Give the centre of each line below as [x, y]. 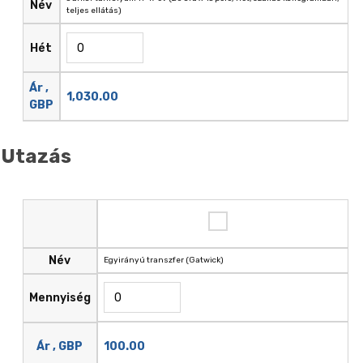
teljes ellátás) [94, 11]
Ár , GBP [60, 347]
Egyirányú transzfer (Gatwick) [163, 261]
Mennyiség [60, 298]
